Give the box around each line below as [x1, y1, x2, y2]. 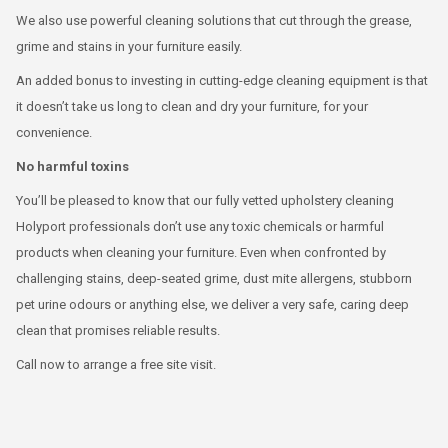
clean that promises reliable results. [16, 323, 220, 338]
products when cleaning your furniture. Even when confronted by [16, 245, 386, 260]
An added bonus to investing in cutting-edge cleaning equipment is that [16, 73, 428, 88]
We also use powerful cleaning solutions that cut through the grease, [16, 13, 412, 28]
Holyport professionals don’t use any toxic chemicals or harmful [16, 219, 384, 234]
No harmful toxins [16, 159, 129, 174]
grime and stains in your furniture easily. [16, 39, 242, 54]
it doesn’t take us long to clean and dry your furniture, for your [16, 99, 368, 114]
